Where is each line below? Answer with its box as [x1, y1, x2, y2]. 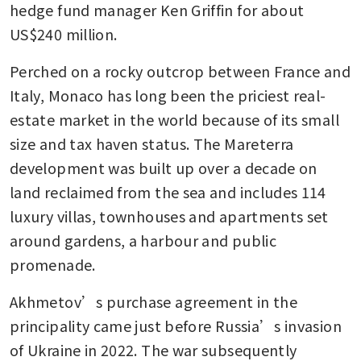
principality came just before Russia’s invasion [10, 314, 342, 336]
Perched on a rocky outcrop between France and [10, 60, 351, 81]
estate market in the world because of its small [10, 108, 339, 130]
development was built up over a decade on [10, 156, 317, 178]
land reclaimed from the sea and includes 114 [10, 180, 326, 202]
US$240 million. [10, 23, 118, 44]
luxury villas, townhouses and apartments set [10, 205, 329, 226]
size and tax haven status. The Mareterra [10, 132, 294, 154]
